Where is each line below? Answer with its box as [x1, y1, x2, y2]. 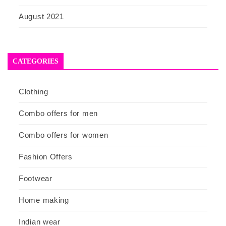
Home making [19, 195, 69, 204]
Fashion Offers [19, 152, 73, 161]
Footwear [19, 174, 52, 183]
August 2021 [19, 12, 64, 21]
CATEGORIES [13, 57, 59, 65]
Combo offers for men [19, 108, 98, 118]
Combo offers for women [19, 130, 108, 139]
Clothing [19, 87, 48, 96]
